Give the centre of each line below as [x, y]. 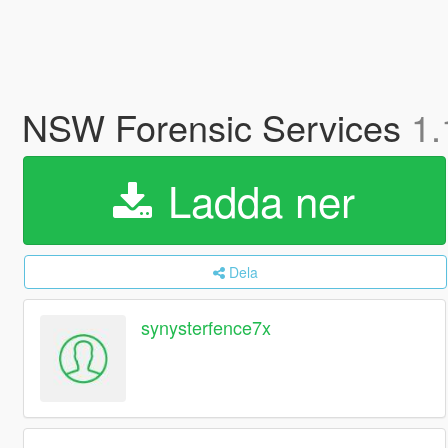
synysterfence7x [206, 327]
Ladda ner [256, 200]
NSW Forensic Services [216, 126]
